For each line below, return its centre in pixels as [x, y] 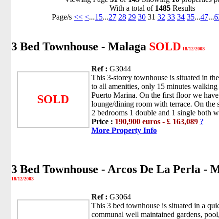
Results [183, 8]
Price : [103, 121]
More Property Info [124, 130]
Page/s [63, 17]
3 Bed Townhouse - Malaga [80, 46]
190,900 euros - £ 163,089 [156, 121]
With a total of [132, 8]
